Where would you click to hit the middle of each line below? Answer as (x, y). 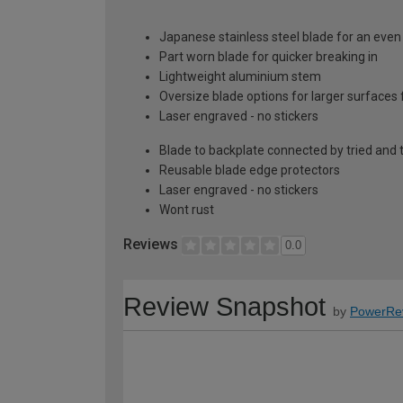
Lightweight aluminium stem (240, 77)
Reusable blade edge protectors (250, 170)
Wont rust (187, 210)
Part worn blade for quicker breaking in (269, 57)
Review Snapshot (224, 307)
